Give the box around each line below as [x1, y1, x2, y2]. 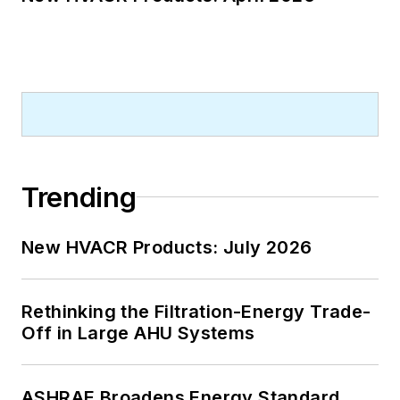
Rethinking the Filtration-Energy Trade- [21, 300, 371, 322]
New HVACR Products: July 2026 [21, 236, 312, 258]
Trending [21, 180, 137, 213]
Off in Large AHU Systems [21, 321, 255, 344]
